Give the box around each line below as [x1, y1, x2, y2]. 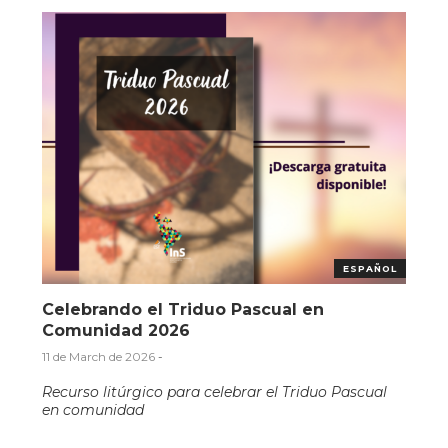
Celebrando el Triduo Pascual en [42, 300, 325, 320]
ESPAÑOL [342, 263, 397, 275]
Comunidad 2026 [42, 321, 191, 341]
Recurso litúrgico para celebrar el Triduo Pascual [42, 383, 388, 402]
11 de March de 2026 [42, 349, 156, 365]
